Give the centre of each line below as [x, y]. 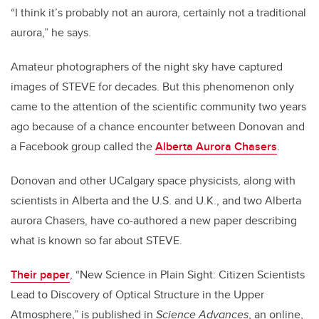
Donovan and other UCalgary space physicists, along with [153, 181]
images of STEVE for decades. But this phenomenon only [152, 87]
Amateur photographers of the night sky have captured [147, 67]
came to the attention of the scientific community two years [158, 107]
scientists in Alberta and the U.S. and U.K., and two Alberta [156, 201]
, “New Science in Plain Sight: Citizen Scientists [187, 275]
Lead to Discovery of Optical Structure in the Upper [137, 295]
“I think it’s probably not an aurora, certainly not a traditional [158, 13]
